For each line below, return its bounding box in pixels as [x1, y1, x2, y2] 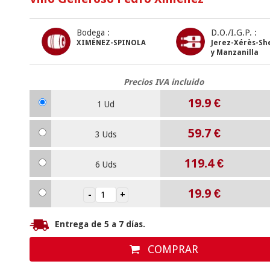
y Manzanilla [210, 48, 259, 57]
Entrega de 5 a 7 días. [55, 219, 145, 229]
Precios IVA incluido [124, 77, 204, 87]
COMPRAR [144, 242, 198, 256]
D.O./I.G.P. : [210, 28, 257, 37]
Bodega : [77, 28, 110, 37]
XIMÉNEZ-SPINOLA [77, 39, 146, 47]
